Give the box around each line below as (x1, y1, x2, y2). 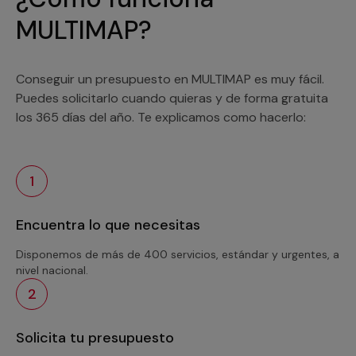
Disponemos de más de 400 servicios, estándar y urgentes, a (16, 246, 339, 261)
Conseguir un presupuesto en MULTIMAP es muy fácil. (16, 70, 324, 87)
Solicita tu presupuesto (16, 327, 174, 347)
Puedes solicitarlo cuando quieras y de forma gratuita (16, 89, 328, 106)
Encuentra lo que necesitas (16, 215, 200, 234)
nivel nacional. (16, 262, 88, 277)
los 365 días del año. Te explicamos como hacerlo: (16, 108, 306, 126)
